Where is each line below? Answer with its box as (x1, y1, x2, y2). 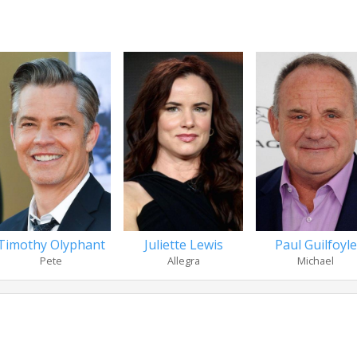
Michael (297, 253, 334, 268)
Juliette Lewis (143, 236, 223, 253)
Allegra (167, 253, 200, 268)
